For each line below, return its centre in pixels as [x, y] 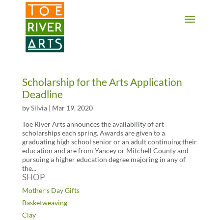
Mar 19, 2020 [72, 108]
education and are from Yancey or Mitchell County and [105, 151]
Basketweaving [44, 203]
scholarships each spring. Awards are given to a [93, 133]
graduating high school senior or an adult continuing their [109, 142]
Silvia [39, 108]
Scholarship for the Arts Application [102, 82]
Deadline [42, 94]
